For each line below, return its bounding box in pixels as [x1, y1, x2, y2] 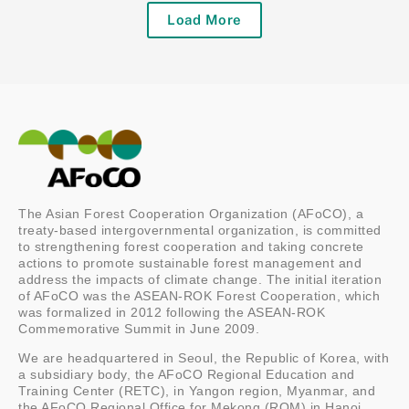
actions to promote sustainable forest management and [18, 256, 362, 270]
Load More [167, 12, 242, 27]
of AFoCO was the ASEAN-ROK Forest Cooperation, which [18, 288, 380, 303]
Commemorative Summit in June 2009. [18, 321, 259, 336]
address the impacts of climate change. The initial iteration [18, 272, 382, 287]
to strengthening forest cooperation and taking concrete [18, 239, 364, 254]
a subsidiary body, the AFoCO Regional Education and [18, 367, 355, 382]
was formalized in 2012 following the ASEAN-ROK [18, 305, 325, 320]
